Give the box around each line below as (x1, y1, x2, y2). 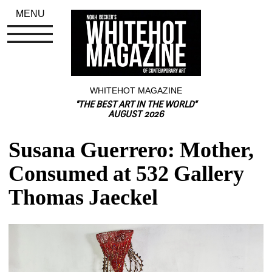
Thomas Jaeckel (8, 185, 158, 209)
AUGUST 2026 (108, 110, 164, 120)
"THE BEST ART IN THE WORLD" (75, 100, 197, 110)
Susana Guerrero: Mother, (8, 137, 254, 162)
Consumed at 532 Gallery (8, 161, 245, 186)
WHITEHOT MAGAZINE (90, 85, 182, 95)
